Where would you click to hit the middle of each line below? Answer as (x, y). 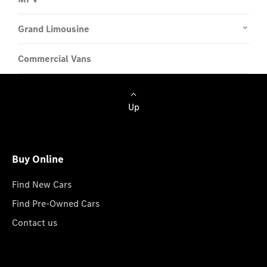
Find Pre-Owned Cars (56, 204)
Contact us (35, 223)
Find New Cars (42, 184)
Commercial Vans (55, 59)
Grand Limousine (54, 29)
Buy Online (38, 159)
